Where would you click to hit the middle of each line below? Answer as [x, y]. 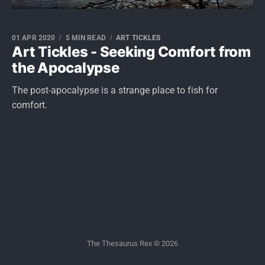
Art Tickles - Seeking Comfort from [131, 52]
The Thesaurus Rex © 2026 [132, 243]
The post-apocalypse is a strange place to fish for [115, 90]
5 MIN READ [85, 38]
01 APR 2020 [34, 38]
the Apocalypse [66, 68]
